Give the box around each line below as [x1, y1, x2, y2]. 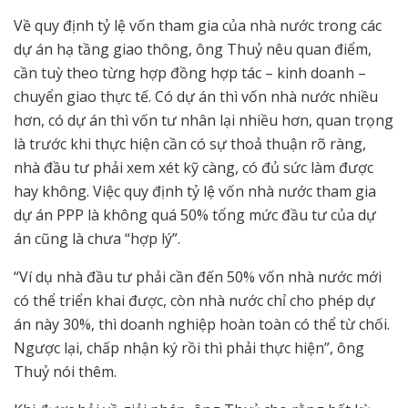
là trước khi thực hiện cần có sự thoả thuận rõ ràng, [14, 134, 366, 155]
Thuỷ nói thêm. [14, 362, 117, 382]
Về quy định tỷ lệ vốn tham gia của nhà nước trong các [14, 15, 382, 36]
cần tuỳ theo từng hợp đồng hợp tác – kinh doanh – [14, 63, 366, 84]
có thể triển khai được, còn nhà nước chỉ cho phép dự [14, 291, 375, 311]
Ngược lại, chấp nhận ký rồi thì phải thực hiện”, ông [14, 338, 364, 359]
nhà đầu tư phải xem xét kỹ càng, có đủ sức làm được [14, 158, 373, 178]
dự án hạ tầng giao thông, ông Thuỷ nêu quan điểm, [14, 39, 372, 60]
